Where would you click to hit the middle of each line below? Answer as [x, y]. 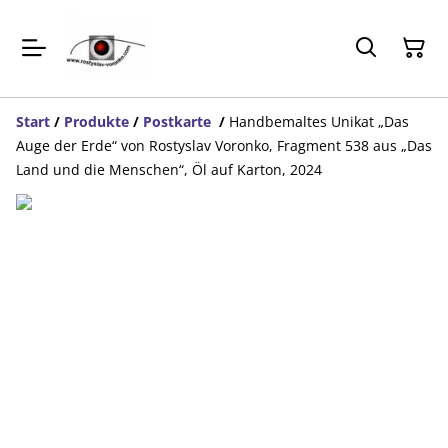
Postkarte [179, 121]
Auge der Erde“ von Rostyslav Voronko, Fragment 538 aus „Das [224, 145]
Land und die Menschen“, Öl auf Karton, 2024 [169, 169]
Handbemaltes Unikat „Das [319, 121]
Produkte [96, 121]
